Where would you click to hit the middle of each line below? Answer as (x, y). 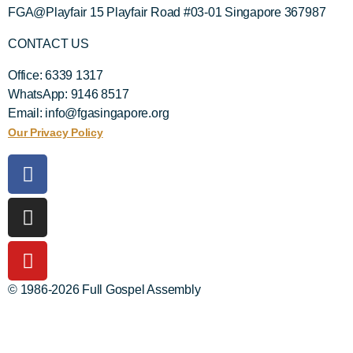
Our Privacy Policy (56, 132)
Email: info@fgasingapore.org (89, 113)
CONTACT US (48, 44)
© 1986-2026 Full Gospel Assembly (104, 290)
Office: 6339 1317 (56, 75)
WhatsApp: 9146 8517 (69, 94)
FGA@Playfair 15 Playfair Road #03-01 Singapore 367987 (167, 12)
